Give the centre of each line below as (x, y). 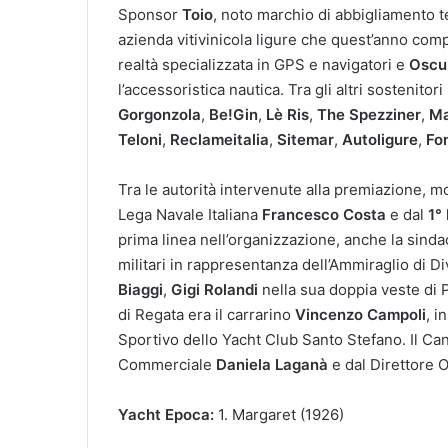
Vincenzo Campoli (360, 314)
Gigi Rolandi (214, 289)
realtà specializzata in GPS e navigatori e (263, 64)
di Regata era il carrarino (206, 314)
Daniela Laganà (272, 364)
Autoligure (380, 139)
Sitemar (305, 139)
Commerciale (167, 364)
